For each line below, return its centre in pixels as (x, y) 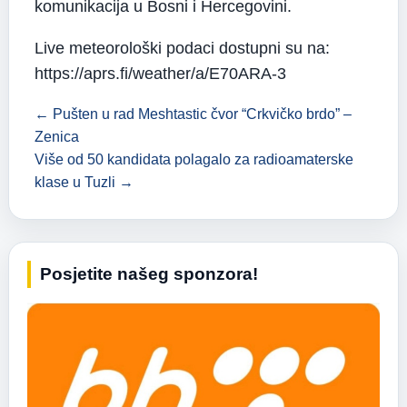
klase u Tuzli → (84, 182)
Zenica (57, 136)
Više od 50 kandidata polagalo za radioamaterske (194, 159)
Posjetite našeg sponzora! (149, 273)
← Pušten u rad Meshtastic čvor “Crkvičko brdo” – (193, 114)
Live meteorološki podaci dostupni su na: (182, 48)
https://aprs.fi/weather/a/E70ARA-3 (160, 73)
